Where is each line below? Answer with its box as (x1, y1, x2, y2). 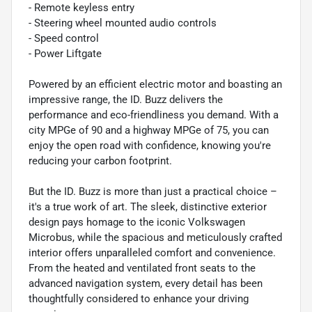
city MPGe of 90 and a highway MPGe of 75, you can (29, 123, 269, 136)
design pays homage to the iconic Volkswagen (29, 215, 245, 228)
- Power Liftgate (29, 47, 102, 60)
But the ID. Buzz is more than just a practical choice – (29, 185, 277, 198)
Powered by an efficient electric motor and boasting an (29, 77, 282, 91)
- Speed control (29, 31, 99, 45)
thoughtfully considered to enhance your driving (29, 292, 249, 305)
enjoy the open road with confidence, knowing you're (29, 139, 271, 152)
